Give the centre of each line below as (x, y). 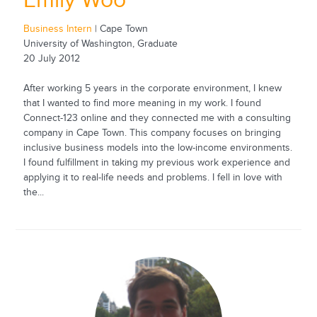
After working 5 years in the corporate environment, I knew (152, 88)
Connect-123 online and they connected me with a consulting (157, 118)
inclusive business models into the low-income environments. (157, 148)
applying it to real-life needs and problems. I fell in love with (152, 177)
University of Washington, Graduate (100, 44)
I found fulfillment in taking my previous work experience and (156, 162)
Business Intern (57, 29)
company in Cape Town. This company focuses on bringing (152, 133)
